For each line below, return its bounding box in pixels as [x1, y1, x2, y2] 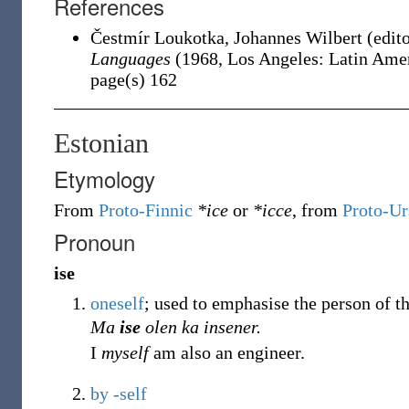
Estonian [54, 128, 149, 158]
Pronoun [54, 225, 135, 257]
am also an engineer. [149, 342, 305, 362]
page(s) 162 [90, 69, 177, 89]
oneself [90, 293, 144, 313]
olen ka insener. [141, 317, 261, 337]
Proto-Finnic [99, 200, 193, 220]
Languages [90, 48, 171, 68]
